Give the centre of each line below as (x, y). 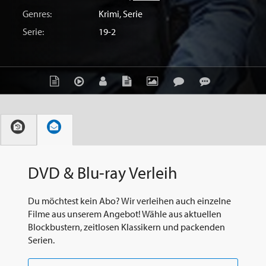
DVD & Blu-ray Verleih (103, 172)
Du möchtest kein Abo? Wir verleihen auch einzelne (129, 201)
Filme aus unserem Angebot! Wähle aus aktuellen (125, 214)
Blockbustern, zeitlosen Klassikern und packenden (126, 227)
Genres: (37, 13)
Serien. (41, 240)
